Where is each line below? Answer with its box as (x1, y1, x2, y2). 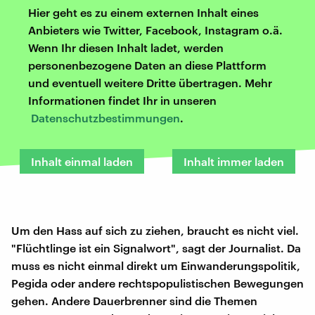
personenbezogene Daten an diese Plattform (28, 58, 266, 72)
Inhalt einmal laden (31, 154, 133, 168)
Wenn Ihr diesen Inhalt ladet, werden (28, 40, 224, 54)
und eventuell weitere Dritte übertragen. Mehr (28, 75, 272, 89)
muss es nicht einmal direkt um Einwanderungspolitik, (11, 258, 300, 272)
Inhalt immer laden (184, 154, 284, 168)
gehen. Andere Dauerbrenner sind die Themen (11, 293, 257, 307)
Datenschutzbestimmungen (31, 110, 180, 124)
